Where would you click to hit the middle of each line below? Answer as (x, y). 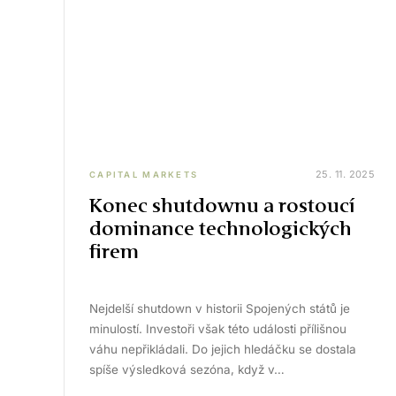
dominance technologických (221, 228)
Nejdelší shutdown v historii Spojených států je (220, 308)
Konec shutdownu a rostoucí (222, 206)
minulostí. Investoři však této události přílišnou (218, 329)
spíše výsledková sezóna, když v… (187, 369)
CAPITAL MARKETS (144, 174)
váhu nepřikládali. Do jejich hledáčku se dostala (223, 349)
